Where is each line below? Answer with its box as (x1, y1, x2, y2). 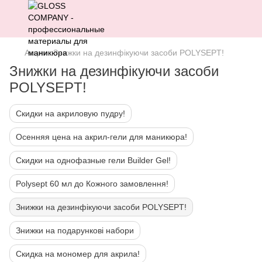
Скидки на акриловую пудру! (16, 109, 125, 118)
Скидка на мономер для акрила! (16, 249, 140, 258)
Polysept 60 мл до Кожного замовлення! (16, 179, 168, 188)
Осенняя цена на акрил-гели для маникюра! (16, 132, 187, 142)
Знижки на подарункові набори (16, 226, 134, 235)
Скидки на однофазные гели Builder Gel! (16, 156, 171, 165)
